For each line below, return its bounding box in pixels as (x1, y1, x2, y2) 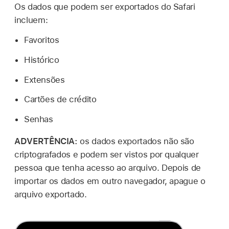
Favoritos (24, 35, 59, 45)
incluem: (14, 15, 48, 26)
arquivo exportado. (14, 189, 87, 200)
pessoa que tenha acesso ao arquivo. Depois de (14, 163, 201, 173)
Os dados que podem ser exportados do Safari (14, 2, 195, 12)
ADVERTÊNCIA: (14, 136, 80, 147)
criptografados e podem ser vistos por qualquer (14, 149, 199, 160)
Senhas (24, 114, 53, 125)
